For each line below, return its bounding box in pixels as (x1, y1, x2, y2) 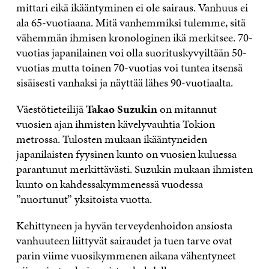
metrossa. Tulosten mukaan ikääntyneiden (16, 131, 207, 148)
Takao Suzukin (85, 101, 157, 118)
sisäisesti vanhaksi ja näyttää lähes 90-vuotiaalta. (16, 74, 233, 91)
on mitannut (157, 101, 217, 118)
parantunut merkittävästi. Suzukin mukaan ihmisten (16, 161, 253, 178)
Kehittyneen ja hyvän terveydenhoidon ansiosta (16, 217, 232, 234)
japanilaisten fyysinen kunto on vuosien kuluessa (16, 146, 237, 163)
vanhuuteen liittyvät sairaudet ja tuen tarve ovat (16, 232, 232, 249)
